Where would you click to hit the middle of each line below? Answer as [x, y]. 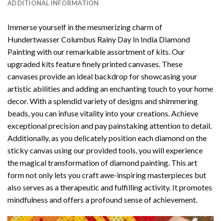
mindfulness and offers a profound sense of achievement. [102, 199]
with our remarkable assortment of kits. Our [110, 51]
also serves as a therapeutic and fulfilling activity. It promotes [110, 187]
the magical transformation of [58, 162]
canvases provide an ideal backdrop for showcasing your [102, 76]
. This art [183, 162]
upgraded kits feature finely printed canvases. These [95, 64]
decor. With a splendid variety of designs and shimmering [103, 101]
